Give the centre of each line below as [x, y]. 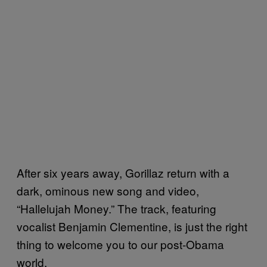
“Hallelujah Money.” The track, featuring [117, 208]
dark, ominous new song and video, [108, 190]
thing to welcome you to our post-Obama [120, 244]
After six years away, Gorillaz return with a [123, 172]
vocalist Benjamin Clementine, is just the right [132, 226]
